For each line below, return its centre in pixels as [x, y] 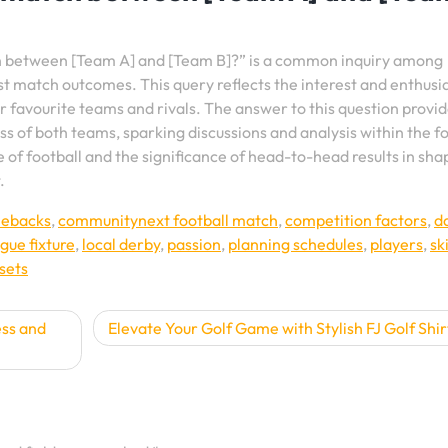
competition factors [356, 220]
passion [194, 244]
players [396, 244]
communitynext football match [168, 220]
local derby [121, 244]
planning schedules [295, 244]
